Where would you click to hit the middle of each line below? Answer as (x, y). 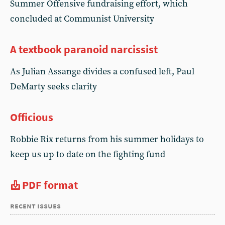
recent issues (35, 206)
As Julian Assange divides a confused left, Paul (102, 72)
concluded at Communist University (82, 19)
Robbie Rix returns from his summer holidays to (107, 139)
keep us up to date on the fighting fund (88, 154)
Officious (32, 117)
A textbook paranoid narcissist (84, 49)
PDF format (50, 185)
